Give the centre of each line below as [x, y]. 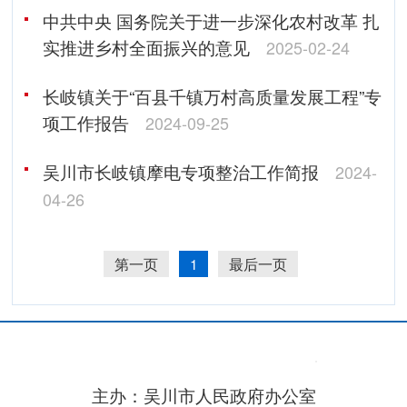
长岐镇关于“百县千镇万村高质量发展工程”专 [212, 95]
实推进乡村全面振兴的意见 [146, 46]
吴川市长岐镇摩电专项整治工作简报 [180, 171]
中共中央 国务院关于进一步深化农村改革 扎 [211, 20]
